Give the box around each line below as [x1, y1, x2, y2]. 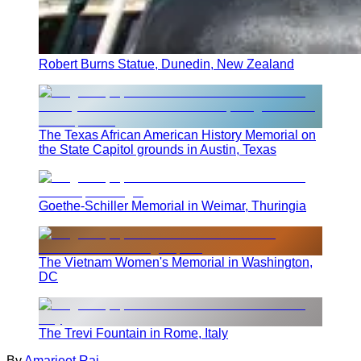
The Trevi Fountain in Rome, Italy [39, 326, 228, 340]
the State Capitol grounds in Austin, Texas [39, 142, 276, 156]
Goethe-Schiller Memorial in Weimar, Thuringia [39, 198, 306, 213]
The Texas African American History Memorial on [39, 127, 316, 142]
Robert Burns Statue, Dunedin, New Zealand [39, 56, 294, 71]
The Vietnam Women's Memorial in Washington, [39, 255, 313, 269]
